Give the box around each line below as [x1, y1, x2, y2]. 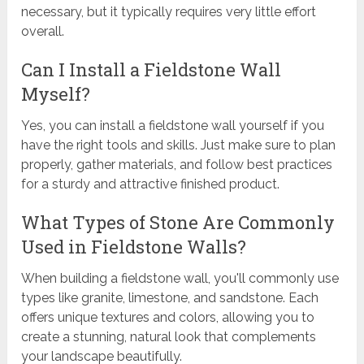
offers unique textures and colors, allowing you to [21, 310, 315, 326]
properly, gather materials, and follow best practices [21, 157, 333, 173]
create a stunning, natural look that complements [21, 329, 317, 345]
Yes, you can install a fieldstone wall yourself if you [21, 118, 325, 134]
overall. [21, 24, 65, 40]
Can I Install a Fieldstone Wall [21, 58, 282, 82]
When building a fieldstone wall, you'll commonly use [21, 271, 340, 287]
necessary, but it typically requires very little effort [21, 4, 317, 20]
